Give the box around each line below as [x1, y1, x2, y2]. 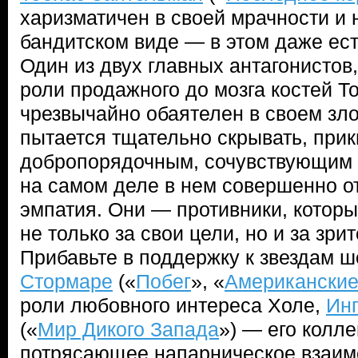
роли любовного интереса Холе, [20, 294, 326, 316]
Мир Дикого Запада [38, 318, 219, 340]
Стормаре [20, 270, 113, 292]
